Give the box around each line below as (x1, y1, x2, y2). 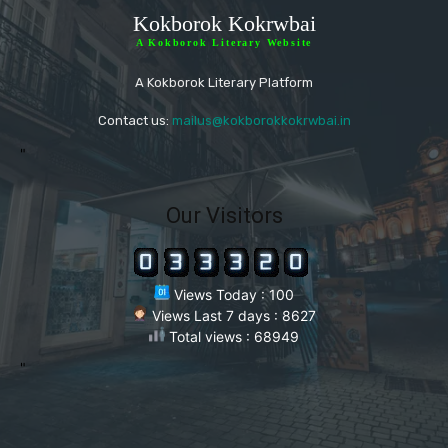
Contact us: (97, 112, 172, 128)
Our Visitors (165, 202, 283, 228)
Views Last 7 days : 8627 (148, 306, 316, 324)
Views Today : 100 (170, 285, 294, 303)
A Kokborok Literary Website (135, 36, 313, 48)
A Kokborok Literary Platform (135, 74, 313, 90)
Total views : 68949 (165, 327, 299, 345)
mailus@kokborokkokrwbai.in (171, 112, 351, 128)
